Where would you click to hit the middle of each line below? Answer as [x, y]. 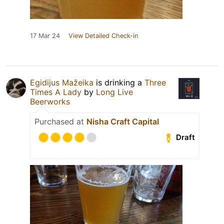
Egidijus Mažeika [62, 82]
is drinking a [119, 82]
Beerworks [50, 101]
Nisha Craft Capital [123, 121]
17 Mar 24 [45, 35]
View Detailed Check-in [103, 35]
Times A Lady [56, 92]
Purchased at [60, 121]
